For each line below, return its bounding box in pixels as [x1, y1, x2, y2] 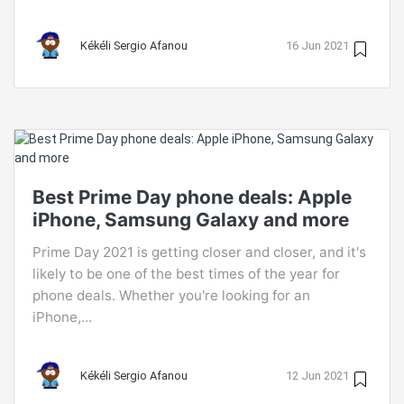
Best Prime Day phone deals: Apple [32, 186, 352, 209]
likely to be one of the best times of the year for [32, 265, 340, 283]
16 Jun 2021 [286, 38, 349, 52]
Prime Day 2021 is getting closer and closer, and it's [32, 243, 366, 262]
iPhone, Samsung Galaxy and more [32, 208, 349, 232]
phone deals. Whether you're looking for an [32, 287, 310, 305]
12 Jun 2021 [286, 368, 349, 382]
